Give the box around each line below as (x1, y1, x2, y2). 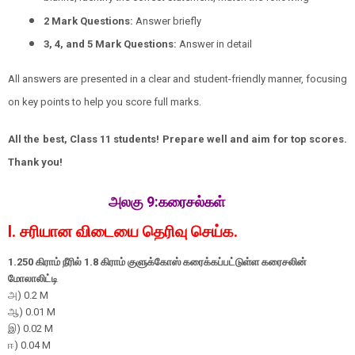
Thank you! (8, 156, 63, 168)
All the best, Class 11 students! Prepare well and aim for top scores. (8, 133, 347, 145)
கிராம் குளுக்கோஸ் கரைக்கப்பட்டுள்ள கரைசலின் (98, 256, 307, 268)
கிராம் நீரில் (33, 256, 84, 268)
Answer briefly (133, 14, 201, 27)
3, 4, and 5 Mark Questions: (44, 38, 177, 50)
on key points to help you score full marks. (8, 96, 201, 108)
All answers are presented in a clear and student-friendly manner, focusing (8, 73, 347, 85)
